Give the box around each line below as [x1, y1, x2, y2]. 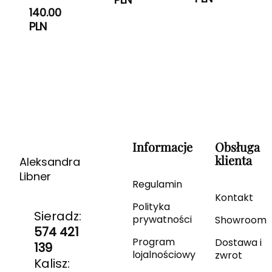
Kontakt [214, 190, 253, 205]
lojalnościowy [132, 247, 195, 262]
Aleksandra [19, 154, 80, 169]
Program [132, 234, 175, 249]
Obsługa [214, 138, 260, 155]
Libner [19, 168, 51, 184]
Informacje [132, 138, 192, 155]
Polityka [132, 199, 170, 214]
